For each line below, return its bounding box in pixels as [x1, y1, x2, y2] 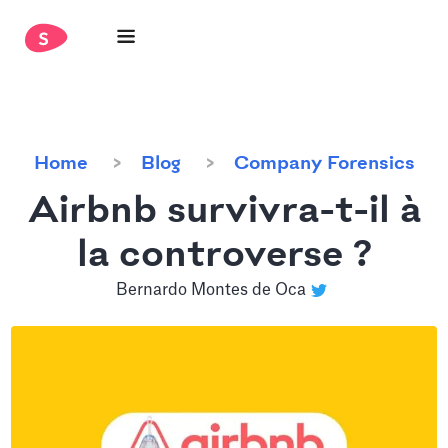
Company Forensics [233, 154, 415, 174]
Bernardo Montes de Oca [116, 282, 306, 298]
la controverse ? [76, 236, 372, 276]
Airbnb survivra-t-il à [27, 192, 421, 232]
